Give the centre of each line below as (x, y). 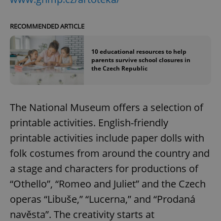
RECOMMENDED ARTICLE (47, 26)
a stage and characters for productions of (104, 168)
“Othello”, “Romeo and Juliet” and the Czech (108, 184)
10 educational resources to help (139, 52)
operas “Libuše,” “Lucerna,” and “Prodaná (103, 199)
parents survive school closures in (141, 60)
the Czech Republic (119, 69)
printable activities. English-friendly (89, 122)
